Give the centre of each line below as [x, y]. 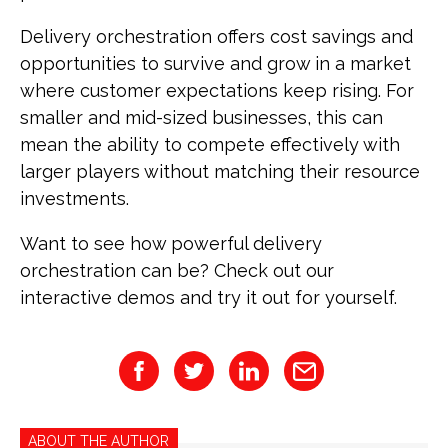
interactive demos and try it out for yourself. [211, 298]
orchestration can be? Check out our [177, 271]
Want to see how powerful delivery [171, 244]
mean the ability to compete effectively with [210, 145]
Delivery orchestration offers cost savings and [216, 37]
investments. [74, 199]
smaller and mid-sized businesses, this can [201, 118]
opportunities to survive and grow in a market [215, 64]
